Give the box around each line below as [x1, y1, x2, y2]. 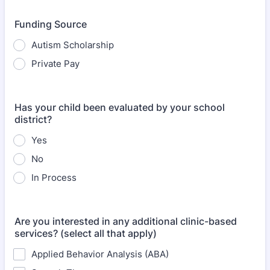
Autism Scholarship [31, 39, 114, 51]
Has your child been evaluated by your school [14, 101, 225, 113]
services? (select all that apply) [14, 227, 157, 239]
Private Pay [31, 58, 80, 69]
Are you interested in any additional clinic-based [14, 215, 237, 227]
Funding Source [14, 18, 87, 30]
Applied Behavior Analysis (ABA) [31, 248, 169, 260]
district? [14, 113, 52, 125]
